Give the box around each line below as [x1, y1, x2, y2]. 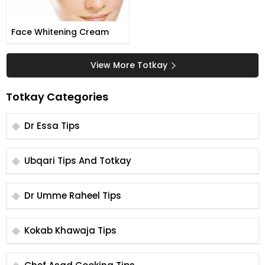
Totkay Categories [6, 89, 108, 104]
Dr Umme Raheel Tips [24, 189, 121, 202]
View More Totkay [91, 59, 167, 71]
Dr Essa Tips [24, 119, 80, 132]
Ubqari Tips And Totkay [24, 154, 131, 167]
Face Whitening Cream [11, 25, 109, 38]
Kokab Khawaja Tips [24, 224, 117, 237]
